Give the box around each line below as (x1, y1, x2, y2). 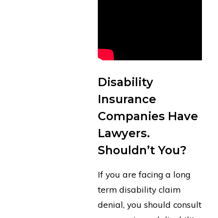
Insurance (97, 91, 156, 106)
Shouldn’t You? (97, 143, 186, 157)
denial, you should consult (97, 199, 201, 210)
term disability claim (97, 184, 181, 195)
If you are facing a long (97, 169, 190, 180)
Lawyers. (97, 126, 150, 140)
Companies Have (97, 109, 198, 123)
